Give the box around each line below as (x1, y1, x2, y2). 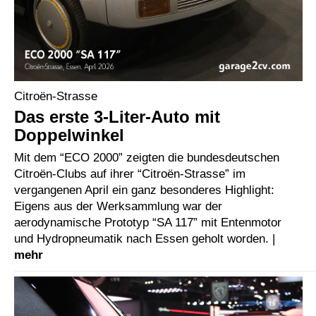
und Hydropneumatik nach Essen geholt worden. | (14, 232, 275, 245)
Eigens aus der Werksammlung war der (14, 200, 222, 213)
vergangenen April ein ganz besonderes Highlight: (14, 183, 274, 197)
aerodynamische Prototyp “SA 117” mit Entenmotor (14, 216, 281, 229)
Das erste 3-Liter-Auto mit (14, 107, 220, 127)
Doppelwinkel (14, 126, 124, 145)
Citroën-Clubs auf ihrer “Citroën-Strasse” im (14, 167, 245, 181)
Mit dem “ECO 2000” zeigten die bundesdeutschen (14, 151, 279, 164)
